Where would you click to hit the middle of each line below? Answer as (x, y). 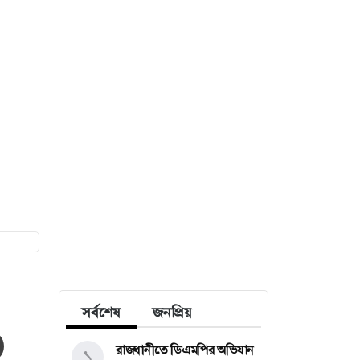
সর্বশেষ (101, 312)
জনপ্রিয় (172, 312)
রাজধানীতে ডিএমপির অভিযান (185, 350)
